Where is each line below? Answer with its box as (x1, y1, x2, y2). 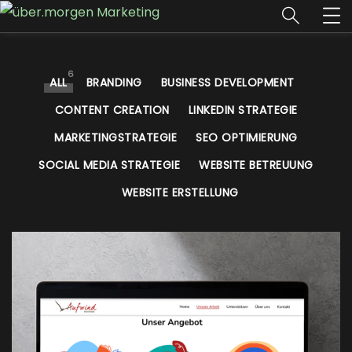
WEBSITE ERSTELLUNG (121, 185, 239, 200)
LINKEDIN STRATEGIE (188, 102, 298, 118)
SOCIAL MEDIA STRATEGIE (38, 157, 181, 173)
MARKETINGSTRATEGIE (54, 130, 178, 145)
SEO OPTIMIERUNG (196, 130, 298, 145)
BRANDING (86, 75, 142, 90)
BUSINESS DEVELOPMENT (160, 75, 295, 90)
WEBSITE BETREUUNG (199, 157, 313, 173)
